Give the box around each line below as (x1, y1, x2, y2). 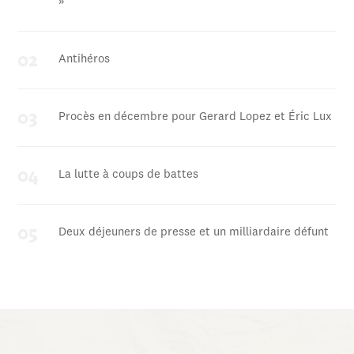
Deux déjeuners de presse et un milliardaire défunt (58, 227, 330, 239)
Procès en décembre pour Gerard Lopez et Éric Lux (58, 111, 333, 124)
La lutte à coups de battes (58, 169, 199, 182)
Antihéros (58, 54, 111, 66)
